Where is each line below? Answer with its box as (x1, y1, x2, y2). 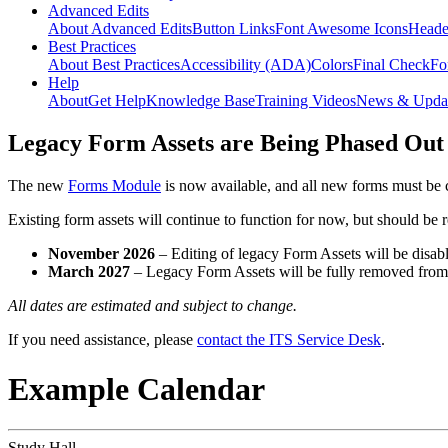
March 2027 (48, 263, 130, 281)
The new (8, 177, 68, 195)
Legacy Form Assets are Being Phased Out (8, 130, 444, 157)
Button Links (192, 20, 275, 38)
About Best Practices (48, 56, 180, 74)
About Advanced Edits (48, 20, 192, 38)
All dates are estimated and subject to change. (8, 297, 297, 315)
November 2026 (48, 245, 155, 263)
